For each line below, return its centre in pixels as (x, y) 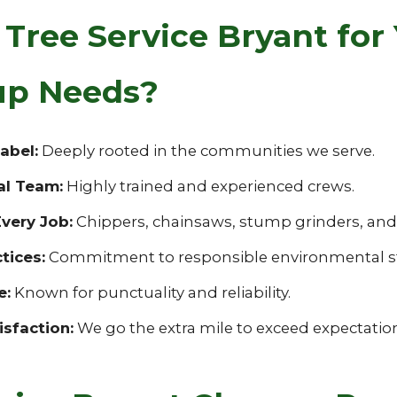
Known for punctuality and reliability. (150, 292)
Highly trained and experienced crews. (208, 186)
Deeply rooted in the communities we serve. (206, 151)
